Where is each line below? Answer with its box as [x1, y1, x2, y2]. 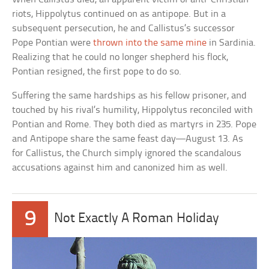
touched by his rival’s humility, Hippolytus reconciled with [12, 104, 253, 115]
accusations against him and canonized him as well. [12, 162, 228, 173]
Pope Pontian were [12, 37, 94, 48]
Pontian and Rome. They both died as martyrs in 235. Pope [12, 119, 257, 130]
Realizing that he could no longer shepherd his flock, [12, 52, 229, 62]
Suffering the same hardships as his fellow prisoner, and [12, 90, 247, 101]
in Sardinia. [207, 37, 256, 48]
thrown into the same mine [93, 37, 207, 48]
